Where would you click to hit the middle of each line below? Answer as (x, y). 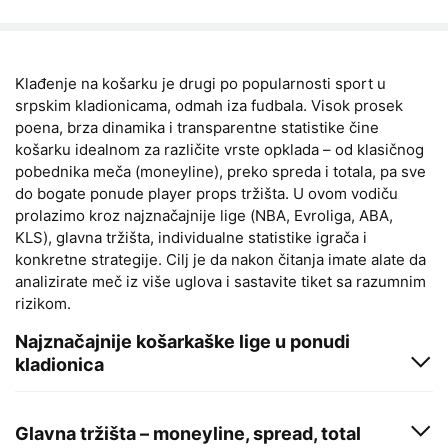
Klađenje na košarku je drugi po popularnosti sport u (200, 83)
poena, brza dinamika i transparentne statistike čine (197, 127)
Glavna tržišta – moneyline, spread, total (188, 433)
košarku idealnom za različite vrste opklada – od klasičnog (219, 149)
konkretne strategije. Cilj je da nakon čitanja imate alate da (220, 259)
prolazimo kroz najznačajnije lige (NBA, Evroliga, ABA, (204, 215)
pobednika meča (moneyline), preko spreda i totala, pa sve (220, 171)
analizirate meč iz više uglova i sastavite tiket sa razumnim (220, 281)
